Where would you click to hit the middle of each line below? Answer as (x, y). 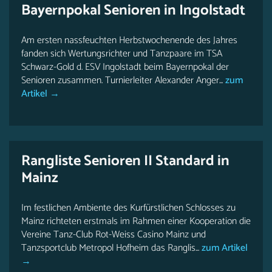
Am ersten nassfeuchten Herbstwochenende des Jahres (129, 40)
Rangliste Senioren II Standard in (125, 161)
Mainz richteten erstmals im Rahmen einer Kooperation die (136, 221)
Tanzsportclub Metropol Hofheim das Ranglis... (110, 248)
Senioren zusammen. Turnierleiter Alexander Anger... (122, 80)
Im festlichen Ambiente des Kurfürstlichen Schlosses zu (128, 208)
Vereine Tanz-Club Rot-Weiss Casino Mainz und (114, 235)
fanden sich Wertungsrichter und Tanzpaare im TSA (122, 54)
